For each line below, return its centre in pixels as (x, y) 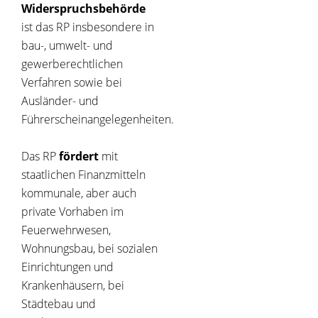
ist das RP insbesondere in (88, 27)
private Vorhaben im (72, 212)
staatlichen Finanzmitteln (83, 175)
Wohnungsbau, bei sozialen (89, 249)
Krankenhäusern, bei (73, 286)
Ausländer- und (60, 101)
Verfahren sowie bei (72, 83)
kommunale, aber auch (79, 193)
